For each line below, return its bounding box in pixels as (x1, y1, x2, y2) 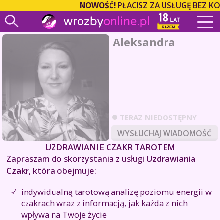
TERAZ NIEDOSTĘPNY (120, 112, 197, 123)
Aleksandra (113, 35, 175, 50)
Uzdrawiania (146, 153, 195, 165)
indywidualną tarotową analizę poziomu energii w (21, 186, 212, 198)
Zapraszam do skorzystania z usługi (6, 153, 146, 165)
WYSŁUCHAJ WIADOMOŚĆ (117, 128, 212, 139)
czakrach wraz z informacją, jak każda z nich (21, 197, 188, 209)
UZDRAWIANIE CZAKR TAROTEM (45, 141, 175, 153)
